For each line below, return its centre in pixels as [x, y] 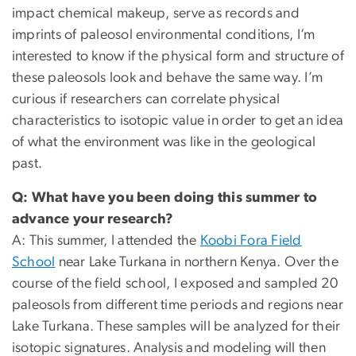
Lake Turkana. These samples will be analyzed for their [176, 327]
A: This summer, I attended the [106, 241]
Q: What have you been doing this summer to [165, 198]
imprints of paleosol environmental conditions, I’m [164, 35]
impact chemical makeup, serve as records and [156, 14]
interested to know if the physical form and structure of [178, 57]
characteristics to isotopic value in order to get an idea [178, 121]
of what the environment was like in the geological [164, 143]
